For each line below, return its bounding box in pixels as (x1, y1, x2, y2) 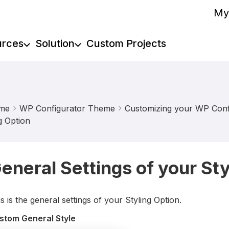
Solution (35, 37, 75, 50)
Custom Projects (86, 37, 166, 50)
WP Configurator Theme (19, 103, 115, 113)
